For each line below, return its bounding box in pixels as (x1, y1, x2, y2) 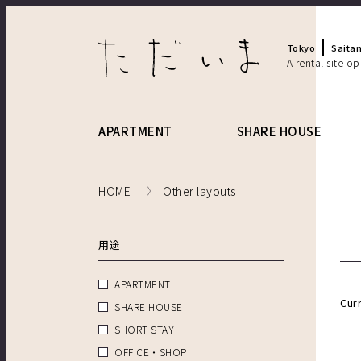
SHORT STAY (114, 322, 174, 337)
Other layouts (163, 183, 236, 200)
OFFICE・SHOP (114, 345, 187, 359)
